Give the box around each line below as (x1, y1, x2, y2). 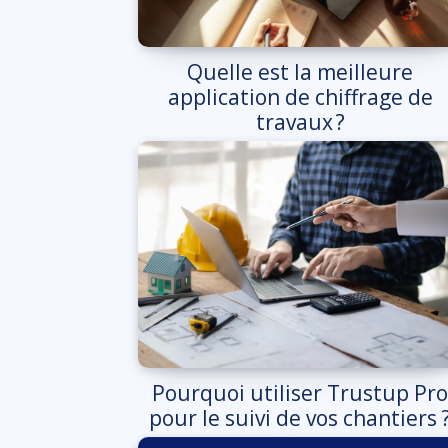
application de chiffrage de (167, 82, 433, 111)
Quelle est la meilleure (187, 57, 413, 86)
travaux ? (255, 107, 345, 136)
